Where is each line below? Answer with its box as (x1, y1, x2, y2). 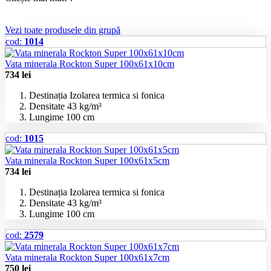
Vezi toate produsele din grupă (5, 24, 120, 35)
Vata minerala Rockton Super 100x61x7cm (5, 252, 169, 263)
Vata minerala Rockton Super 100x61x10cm (5, 58, 174, 69)
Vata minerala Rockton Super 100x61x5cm (5, 155, 169, 166)
